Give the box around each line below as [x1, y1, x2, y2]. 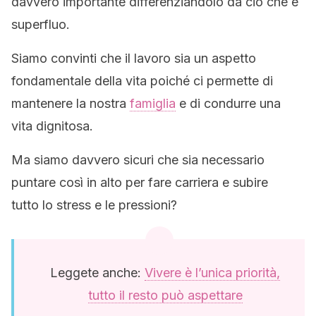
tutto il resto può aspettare [87, 288, 243, 303]
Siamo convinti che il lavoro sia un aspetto [11, 51, 256, 66]
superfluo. [11, 17, 70, 32]
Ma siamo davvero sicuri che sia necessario [11, 152, 265, 167]
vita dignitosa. [11, 119, 93, 133]
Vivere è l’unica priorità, [145, 265, 280, 280]
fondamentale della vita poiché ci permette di [11, 73, 273, 88]
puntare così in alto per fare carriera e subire [11, 175, 268, 190]
